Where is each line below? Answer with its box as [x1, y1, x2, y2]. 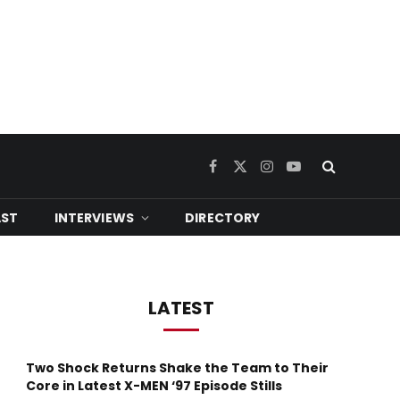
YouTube [292, 165, 340, 182]
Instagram [265, 165, 326, 182]
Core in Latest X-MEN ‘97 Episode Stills [26, 377, 282, 395]
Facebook [212, 165, 266, 182]
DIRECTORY [185, 208, 261, 227]
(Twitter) [238, 184, 289, 201]
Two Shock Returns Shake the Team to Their [26, 359, 329, 377]
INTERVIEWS [54, 208, 135, 227]
